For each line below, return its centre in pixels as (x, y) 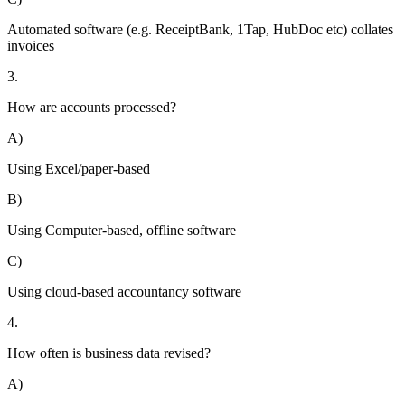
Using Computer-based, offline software (122, 231)
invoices (31, 46)
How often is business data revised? (109, 353)
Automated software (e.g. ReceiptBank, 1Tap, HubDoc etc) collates (200, 30)
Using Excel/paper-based (79, 169)
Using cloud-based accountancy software (124, 292)
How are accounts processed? (92, 108)
